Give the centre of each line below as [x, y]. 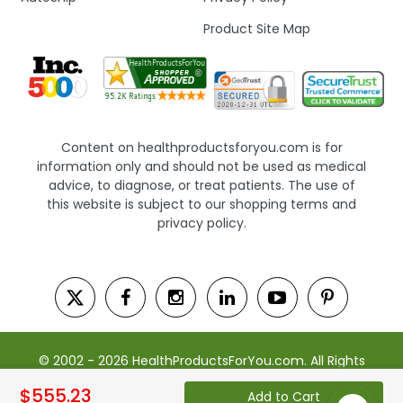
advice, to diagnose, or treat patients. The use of [201, 185]
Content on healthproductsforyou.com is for [201, 147]
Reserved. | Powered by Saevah [201, 379]
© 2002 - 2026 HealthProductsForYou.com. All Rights [201, 360]
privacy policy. [201, 223]
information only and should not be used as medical [201, 166]
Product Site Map [257, 29]
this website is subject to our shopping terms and [201, 204]
